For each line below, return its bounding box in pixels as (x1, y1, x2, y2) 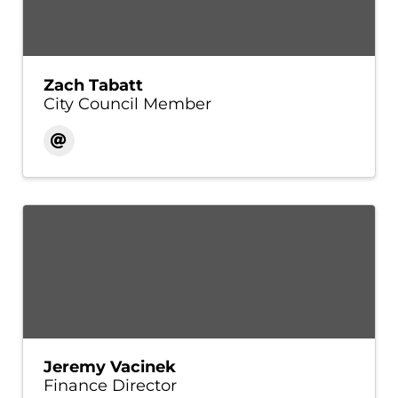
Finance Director (43, 376, 177, 396)
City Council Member (43, 93, 211, 114)
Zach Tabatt (43, 75, 143, 95)
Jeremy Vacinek (43, 357, 176, 378)
